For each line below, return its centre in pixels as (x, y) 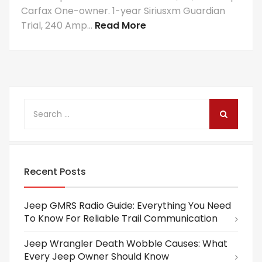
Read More (120, 25)
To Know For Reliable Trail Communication (121, 218)
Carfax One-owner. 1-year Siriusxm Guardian (123, 11)
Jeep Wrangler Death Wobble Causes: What (126, 244)
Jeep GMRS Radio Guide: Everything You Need (127, 206)
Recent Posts (55, 172)
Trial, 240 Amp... (58, 25)
